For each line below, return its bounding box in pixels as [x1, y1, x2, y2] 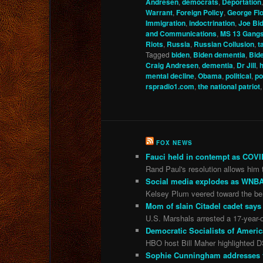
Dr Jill [237, 59, 256, 70]
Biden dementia [193, 49, 245, 60]
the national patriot [198, 80, 260, 92]
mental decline [146, 70, 194, 81]
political [225, 70, 251, 81]
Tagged [146, 49, 170, 59]
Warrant [146, 6, 173, 18]
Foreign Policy [176, 6, 224, 18]
